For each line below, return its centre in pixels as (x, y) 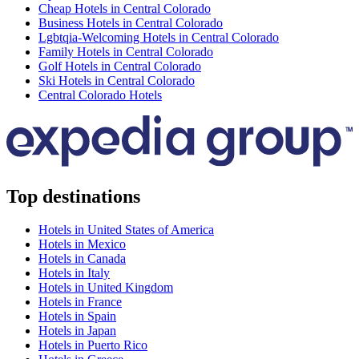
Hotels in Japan (77, 331)
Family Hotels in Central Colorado (126, 52)
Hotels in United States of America (126, 230)
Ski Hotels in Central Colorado (117, 81)
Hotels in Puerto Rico (93, 345)
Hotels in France (80, 302)
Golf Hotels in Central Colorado (120, 67)
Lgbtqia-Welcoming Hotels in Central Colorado (159, 38)
